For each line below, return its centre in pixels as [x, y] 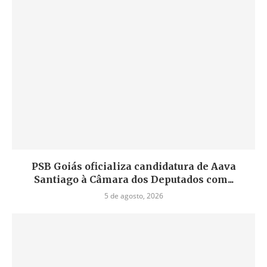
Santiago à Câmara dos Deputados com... [133, 179]
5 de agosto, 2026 [133, 196]
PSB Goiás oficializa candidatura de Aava [133, 166]
